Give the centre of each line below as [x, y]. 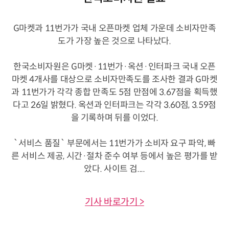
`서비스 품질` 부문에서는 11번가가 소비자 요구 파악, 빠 [114, 143]
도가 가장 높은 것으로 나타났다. [114, 41]
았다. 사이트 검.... [114, 169]
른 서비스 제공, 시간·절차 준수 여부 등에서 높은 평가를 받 [114, 156]
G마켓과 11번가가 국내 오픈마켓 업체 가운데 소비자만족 [114, 28]
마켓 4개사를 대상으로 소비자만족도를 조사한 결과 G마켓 [114, 79]
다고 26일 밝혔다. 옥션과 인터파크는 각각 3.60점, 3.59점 [114, 105]
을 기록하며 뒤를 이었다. [114, 118]
